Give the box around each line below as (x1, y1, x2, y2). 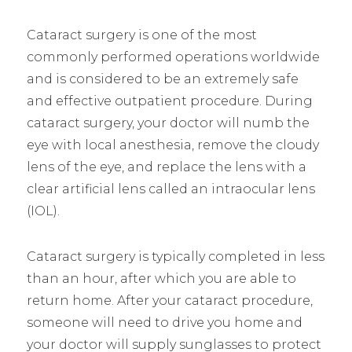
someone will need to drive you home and (26, 314, 302, 330)
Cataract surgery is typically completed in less (26, 248, 324, 264)
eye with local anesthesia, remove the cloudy (26, 137, 319, 152)
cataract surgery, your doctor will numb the (26, 115, 310, 130)
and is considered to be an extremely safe (26, 71, 299, 86)
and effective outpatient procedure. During (26, 93, 313, 108)
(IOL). (26, 203, 60, 218)
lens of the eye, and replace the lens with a (26, 159, 306, 174)
